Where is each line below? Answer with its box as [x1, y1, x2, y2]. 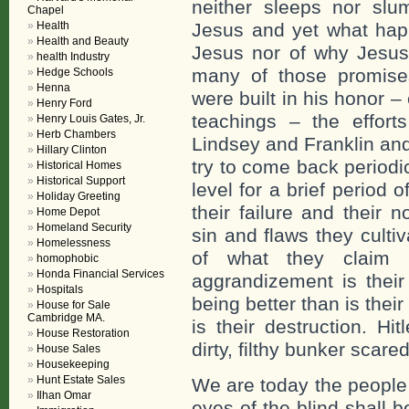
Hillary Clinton [37, 143, 107, 156]
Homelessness [37, 236, 110, 249]
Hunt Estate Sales [37, 373, 125, 386]
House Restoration [37, 327, 130, 340]
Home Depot [37, 205, 100, 218]
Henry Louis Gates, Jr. [37, 112, 145, 125]
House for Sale [37, 299, 110, 311]
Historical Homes [37, 159, 121, 172]
